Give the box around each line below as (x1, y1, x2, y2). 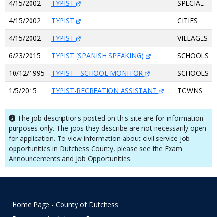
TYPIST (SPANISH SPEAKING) (51, 51, 146, 60)
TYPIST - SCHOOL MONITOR (51, 68, 145, 77)
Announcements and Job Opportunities (8, 154, 130, 163)
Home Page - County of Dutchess (12, 200, 118, 209)
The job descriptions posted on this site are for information (15, 113, 203, 123)
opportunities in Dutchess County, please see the (8, 144, 165, 153)
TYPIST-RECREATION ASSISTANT (51, 86, 159, 95)
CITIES (177, 16, 198, 25)
